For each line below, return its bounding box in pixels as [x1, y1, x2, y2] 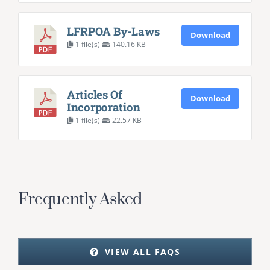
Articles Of [66, 87, 122, 102]
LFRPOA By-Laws [66, 24, 160, 39]
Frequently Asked [17, 189, 146, 210]
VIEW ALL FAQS [105, 246, 181, 258]
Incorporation [66, 99, 140, 115]
